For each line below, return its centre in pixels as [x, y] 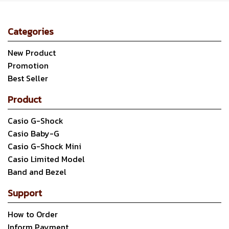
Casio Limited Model [46, 159]
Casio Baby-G [33, 133]
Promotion [28, 65]
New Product [32, 53]
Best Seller [28, 78]
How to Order [33, 214]
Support [25, 193]
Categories [31, 31]
